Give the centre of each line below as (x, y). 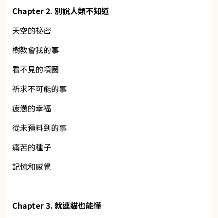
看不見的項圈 (36, 69)
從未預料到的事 (39, 127)
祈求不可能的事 (39, 89)
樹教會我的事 (36, 50)
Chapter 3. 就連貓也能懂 (57, 205)
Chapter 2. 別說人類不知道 (61, 11)
